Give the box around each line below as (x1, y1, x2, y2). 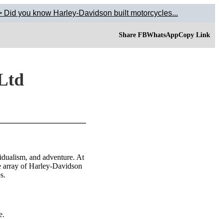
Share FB (119, 31, 147, 39)
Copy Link (178, 31, 210, 39)
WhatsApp (147, 31, 178, 39)
